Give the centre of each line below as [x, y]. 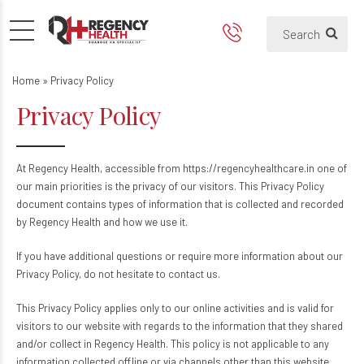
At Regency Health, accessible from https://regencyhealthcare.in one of [182, 168]
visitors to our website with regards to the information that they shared [180, 326]
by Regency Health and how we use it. [102, 222]
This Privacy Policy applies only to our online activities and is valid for [175, 308]
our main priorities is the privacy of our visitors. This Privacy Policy [170, 186]
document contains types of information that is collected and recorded [180, 204]
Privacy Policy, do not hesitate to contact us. [118, 274]
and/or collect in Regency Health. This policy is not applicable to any [173, 344]
